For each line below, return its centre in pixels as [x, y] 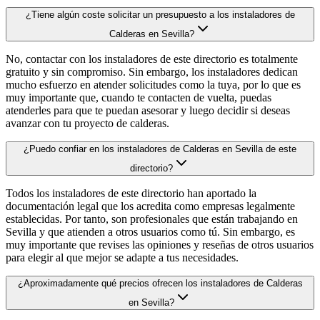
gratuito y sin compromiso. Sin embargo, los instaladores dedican [152, 71]
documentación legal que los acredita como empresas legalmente [150, 206]
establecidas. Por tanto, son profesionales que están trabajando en [152, 219]
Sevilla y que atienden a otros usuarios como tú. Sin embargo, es [150, 231]
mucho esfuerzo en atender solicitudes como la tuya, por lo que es [153, 84]
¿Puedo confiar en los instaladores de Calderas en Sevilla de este [160, 149]
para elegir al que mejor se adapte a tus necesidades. [122, 257]
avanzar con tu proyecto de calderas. [87, 123]
